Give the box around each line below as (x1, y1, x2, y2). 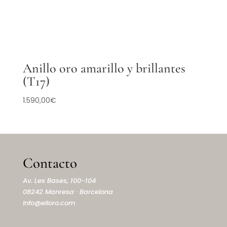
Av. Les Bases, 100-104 (22, 176, 96, 186)
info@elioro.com (22, 198, 75, 208)
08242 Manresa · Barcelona (22, 187, 113, 197)
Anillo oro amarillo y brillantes (22, 60, 185, 76)
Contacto (22, 154, 77, 172)
